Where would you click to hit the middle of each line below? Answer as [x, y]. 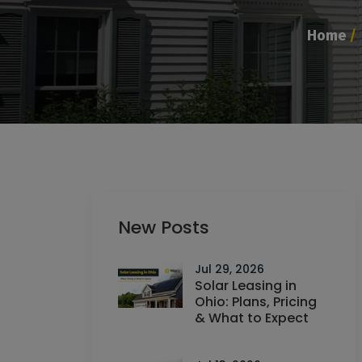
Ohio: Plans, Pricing [256, 302]
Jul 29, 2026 [229, 269]
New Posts [164, 227]
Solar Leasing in [246, 286]
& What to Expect [252, 318]
